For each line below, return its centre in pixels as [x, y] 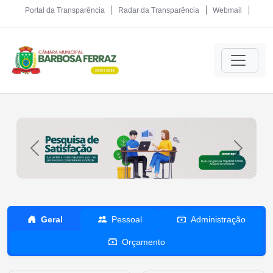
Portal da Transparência [65, 10]
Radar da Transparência [158, 10]
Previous [53, 154]
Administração [218, 219]
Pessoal [127, 219]
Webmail [227, 10]
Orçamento [143, 242]
